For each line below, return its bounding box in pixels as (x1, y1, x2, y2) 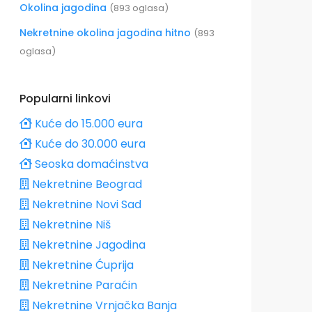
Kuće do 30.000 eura (32, 135, 146, 152)
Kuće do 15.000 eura (32, 115, 143, 132)
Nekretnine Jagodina (29, 236, 146, 253)
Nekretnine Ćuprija (29, 256, 134, 273)
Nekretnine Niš (29, 216, 111, 233)
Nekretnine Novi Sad (29, 196, 141, 212)
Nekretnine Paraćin (29, 276, 137, 293)
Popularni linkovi (19, 90, 111, 107)
